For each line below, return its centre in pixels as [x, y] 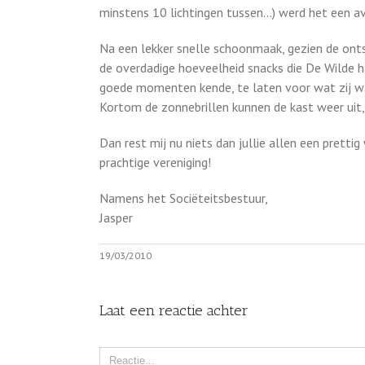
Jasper [116, 218]
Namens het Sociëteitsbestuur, [184, 198]
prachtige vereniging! [155, 162]
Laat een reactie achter [174, 310]
